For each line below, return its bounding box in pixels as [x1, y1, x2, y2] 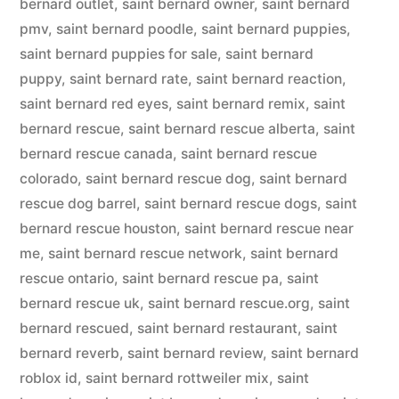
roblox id [20, 370, 77, 387]
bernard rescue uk [20, 295, 140, 312]
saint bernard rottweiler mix [85, 370, 269, 387]
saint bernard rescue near [184, 220, 354, 237]
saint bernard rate [69, 70, 188, 87]
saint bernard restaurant [137, 320, 297, 337]
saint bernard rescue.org [148, 295, 310, 312]
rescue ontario [20, 270, 114, 287]
